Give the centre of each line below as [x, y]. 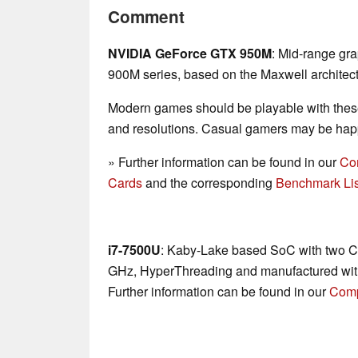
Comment [146, 17]
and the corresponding [209, 183]
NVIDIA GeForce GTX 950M [190, 54]
